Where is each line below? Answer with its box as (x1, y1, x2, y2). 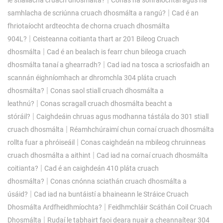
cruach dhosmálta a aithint (7, 151, 91, 159)
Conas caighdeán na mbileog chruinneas (81, 138, 206, 146)
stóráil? (7, 112, 30, 120)
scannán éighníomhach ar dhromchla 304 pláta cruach (7, 73, 176, 82)
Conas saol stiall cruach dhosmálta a (50, 86, 164, 95)
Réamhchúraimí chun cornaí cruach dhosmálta (70, 125, 214, 133)
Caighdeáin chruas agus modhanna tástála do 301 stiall (36, 112, 209, 120)
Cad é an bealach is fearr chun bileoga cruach (47, 47, 186, 56)
